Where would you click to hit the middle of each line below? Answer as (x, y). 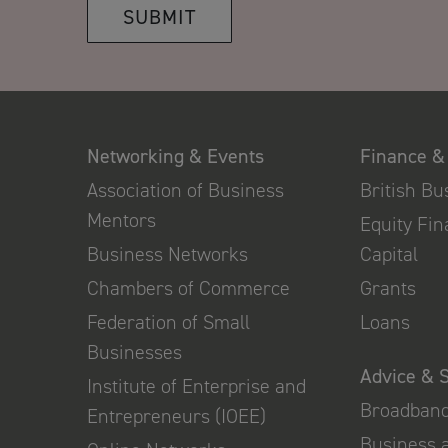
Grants (388, 288)
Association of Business (185, 190)
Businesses (134, 352)
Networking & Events (175, 156)
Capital (389, 254)
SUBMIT (159, 17)
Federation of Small (168, 322)
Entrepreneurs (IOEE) (176, 416)
